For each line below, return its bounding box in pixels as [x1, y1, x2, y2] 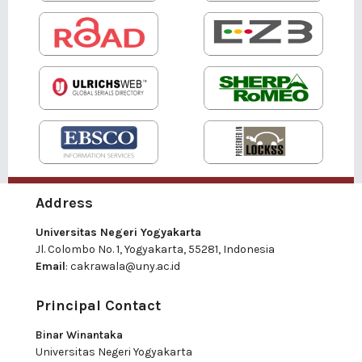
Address [36, 194, 93, 213]
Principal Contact [36, 297, 161, 315]
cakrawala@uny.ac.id [70, 259, 180, 274]
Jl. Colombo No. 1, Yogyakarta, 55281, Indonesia [36, 242, 275, 257]
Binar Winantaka [36, 328, 123, 343]
